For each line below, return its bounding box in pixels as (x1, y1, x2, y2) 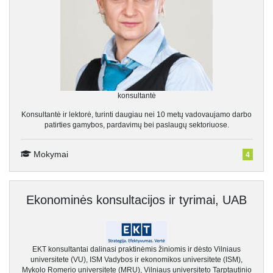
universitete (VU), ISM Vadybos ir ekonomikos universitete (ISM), (30, 255, 243, 264)
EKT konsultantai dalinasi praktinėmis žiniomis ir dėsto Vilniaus (32, 244, 241, 253)
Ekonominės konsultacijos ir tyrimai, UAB (26, 193, 247, 207)
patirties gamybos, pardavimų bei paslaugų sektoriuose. (44, 120, 229, 129)
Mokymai (31, 149, 68, 159)
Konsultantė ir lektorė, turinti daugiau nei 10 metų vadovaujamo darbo (21, 110, 252, 119)
